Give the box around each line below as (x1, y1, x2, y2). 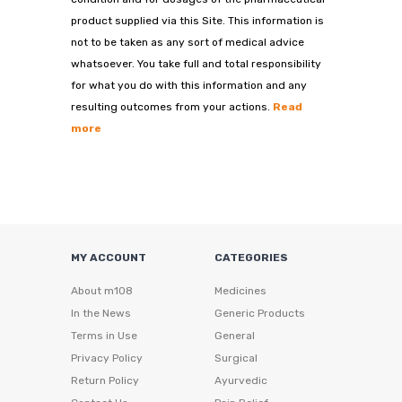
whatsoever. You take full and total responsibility (71, 57, 321, 71)
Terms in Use (71, 329, 137, 343)
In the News (71, 307, 131, 320)
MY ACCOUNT (71, 251, 146, 265)
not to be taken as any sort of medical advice (71, 36, 304, 49)
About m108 (71, 284, 133, 298)
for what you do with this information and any (71, 79, 307, 92)
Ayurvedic (214, 374, 267, 388)
